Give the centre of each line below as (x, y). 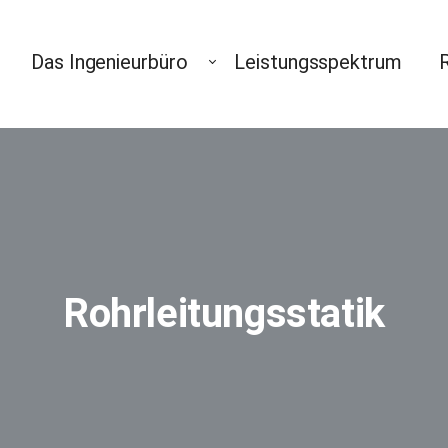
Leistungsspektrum (318, 62)
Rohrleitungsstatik (224, 313)
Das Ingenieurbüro (109, 62)
